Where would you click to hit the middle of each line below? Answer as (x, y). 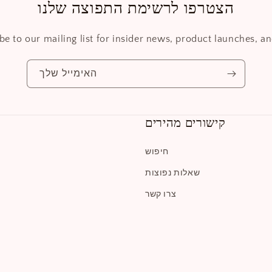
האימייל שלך (68, 74)
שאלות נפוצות (173, 173)
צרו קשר (161, 195)
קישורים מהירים (185, 123)
